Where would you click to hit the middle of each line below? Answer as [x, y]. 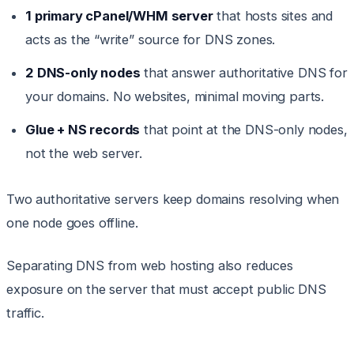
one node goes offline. [72, 223]
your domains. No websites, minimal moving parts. [175, 97]
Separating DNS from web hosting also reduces [150, 266]
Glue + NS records [83, 130]
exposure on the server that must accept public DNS [166, 290]
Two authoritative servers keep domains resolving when [173, 200]
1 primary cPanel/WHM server [119, 16]
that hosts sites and [273, 16]
